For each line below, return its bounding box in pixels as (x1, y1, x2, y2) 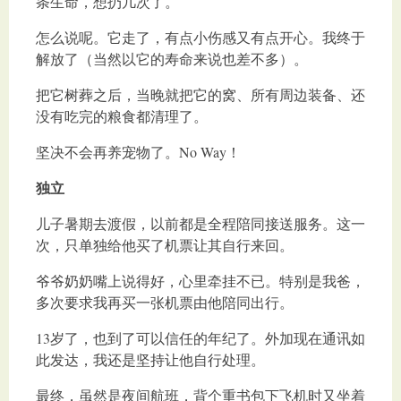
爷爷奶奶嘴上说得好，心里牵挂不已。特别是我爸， (36, 271, 365, 291)
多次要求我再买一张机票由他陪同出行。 (36, 293, 294, 312)
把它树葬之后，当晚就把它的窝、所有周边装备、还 (36, 85, 365, 105)
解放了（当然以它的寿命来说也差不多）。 (36, 49, 308, 69)
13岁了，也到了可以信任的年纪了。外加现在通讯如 (36, 328, 365, 348)
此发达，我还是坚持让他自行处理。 (36, 350, 265, 370)
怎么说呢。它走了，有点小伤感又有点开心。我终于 (36, 28, 365, 47)
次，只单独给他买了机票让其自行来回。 (36, 235, 294, 255)
